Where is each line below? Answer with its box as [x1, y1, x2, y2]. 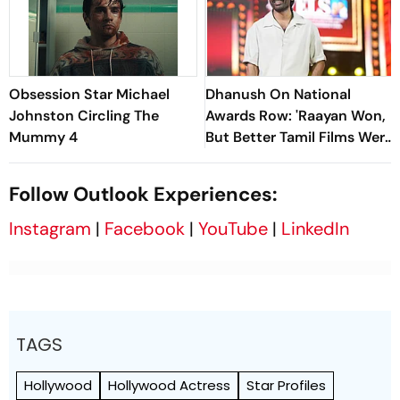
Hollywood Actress [108, 375, 230, 395]
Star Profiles [246, 375, 326, 395]
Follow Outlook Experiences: [9, 180, 278, 207]
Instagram [9, 216, 91, 240]
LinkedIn [281, 216, 349, 240]
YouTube [198, 216, 268, 240]
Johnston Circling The [9, 105, 159, 125]
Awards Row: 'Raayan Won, [205, 105, 386, 125]
